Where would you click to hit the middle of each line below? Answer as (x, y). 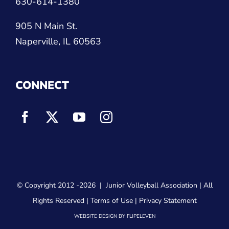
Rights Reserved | (61, 201)
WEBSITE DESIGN (95, 216)
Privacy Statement (168, 201)
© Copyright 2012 (46, 186)
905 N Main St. (46, 26)
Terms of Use (111, 201)
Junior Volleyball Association (151, 186)
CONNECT (42, 86)
